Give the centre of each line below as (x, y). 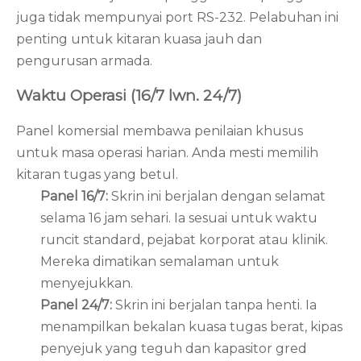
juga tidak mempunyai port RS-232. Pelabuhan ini (177, 17)
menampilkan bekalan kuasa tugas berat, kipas (191, 327)
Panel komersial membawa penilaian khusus (160, 131)
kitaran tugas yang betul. (97, 175)
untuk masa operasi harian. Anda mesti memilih (167, 153)
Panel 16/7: (76, 197)
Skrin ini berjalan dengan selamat (218, 197)
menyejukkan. (87, 284)
